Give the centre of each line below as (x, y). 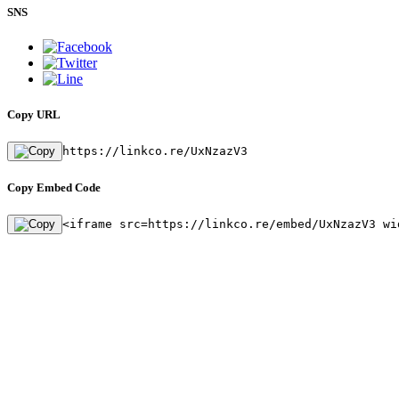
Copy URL (34, 114)
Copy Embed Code (54, 187)
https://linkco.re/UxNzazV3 (155, 151)
